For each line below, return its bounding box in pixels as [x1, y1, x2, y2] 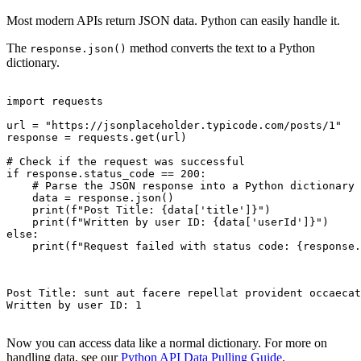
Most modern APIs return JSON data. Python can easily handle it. [6, 13, 340, 27]
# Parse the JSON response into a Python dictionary [6, 179, 355, 192]
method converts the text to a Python [127, 40, 315, 55]
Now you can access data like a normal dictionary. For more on [6, 335, 327, 350]
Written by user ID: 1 [6, 298, 142, 311]
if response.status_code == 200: [6, 167, 206, 180]
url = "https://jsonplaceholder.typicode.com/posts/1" [6, 118, 342, 131]
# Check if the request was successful [6, 155, 245, 168]
